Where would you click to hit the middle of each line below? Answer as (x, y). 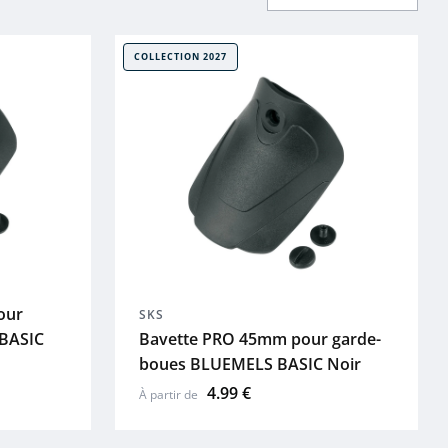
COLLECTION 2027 (180, 56)
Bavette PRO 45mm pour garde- (259, 338)
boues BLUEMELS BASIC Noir (249, 363)
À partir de (169, 394)
